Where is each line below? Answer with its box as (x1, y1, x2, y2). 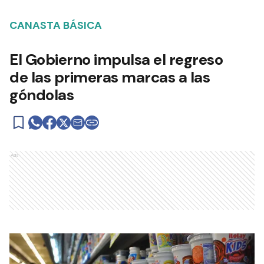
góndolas (9, 84, 74, 105)
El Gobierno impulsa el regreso (9, 49, 223, 70)
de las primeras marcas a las (9, 67, 210, 87)
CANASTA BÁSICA (9, 18, 102, 32)
